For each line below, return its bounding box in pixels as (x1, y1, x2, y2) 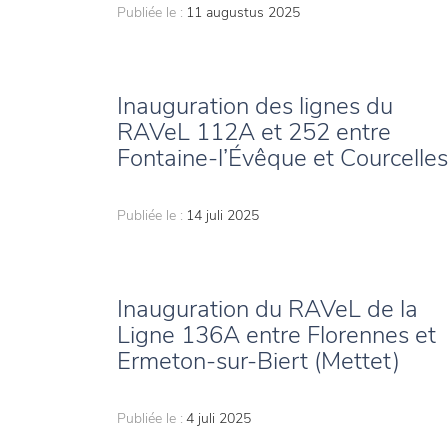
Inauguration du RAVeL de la (117, 293, 418, 326)
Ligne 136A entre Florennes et (117, 319, 436, 352)
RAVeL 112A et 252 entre (117, 116, 391, 149)
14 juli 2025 (186, 206, 259, 226)
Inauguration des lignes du (117, 90, 393, 123)
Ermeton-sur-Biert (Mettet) (117, 345, 400, 378)
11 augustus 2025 (186, 3, 300, 23)
